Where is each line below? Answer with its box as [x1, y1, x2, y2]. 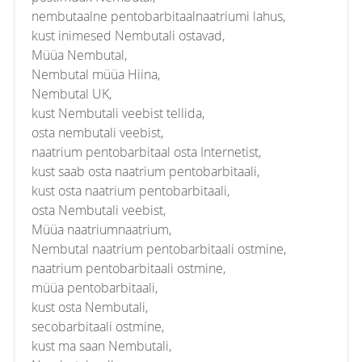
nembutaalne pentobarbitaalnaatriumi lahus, [32, 7, 285, 25]
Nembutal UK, [32, 85, 112, 103]
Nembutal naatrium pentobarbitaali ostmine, [32, 240, 286, 258]
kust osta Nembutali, [32, 298, 148, 316]
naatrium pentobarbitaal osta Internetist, [32, 143, 261, 161]
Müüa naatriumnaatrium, [32, 221, 171, 238]
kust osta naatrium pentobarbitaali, [32, 182, 229, 200]
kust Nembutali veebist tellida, [32, 104, 204, 122]
